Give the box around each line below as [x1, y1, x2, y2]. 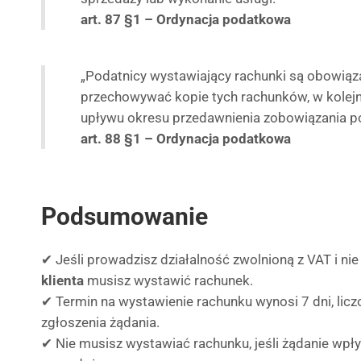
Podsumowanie [41, 202, 208, 230]
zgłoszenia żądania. [41, 314, 160, 330]
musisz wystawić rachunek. [84, 272, 253, 288]
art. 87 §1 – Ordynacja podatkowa [81, 11, 291, 27]
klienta [41, 272, 84, 288]
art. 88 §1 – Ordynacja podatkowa [81, 131, 291, 147]
